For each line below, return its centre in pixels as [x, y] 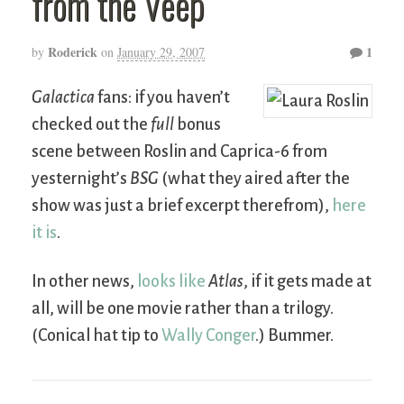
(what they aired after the [254, 179]
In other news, [84, 282]
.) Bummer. [294, 336]
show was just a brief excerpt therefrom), [182, 206]
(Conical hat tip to [96, 336]
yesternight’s [81, 179]
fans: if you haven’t [162, 98]
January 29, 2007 [161, 52]
